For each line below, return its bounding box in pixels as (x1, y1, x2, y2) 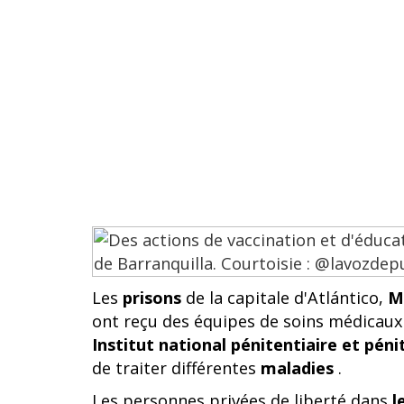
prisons (123, 287, 181, 308)
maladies (261, 357, 334, 379)
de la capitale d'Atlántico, (181, 287, 388, 308)
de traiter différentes (92, 357, 261, 379)
